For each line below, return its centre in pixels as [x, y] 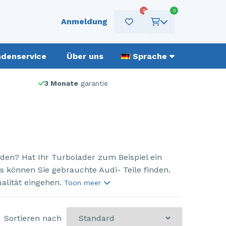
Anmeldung [84, 21]
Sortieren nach [33, 218]
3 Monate [61, 83]
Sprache [150, 56]
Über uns [85, 56]
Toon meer [83, 183]
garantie [93, 83]
